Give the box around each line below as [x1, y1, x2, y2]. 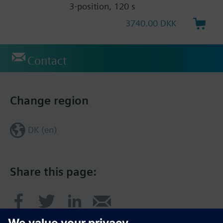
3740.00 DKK [125, 17, 177, 28]
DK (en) [27, 124, 57, 135]
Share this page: [10, 164, 97, 179]
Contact [27, 53, 67, 68]
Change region [10, 93, 89, 108]
